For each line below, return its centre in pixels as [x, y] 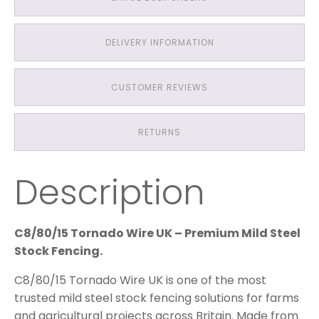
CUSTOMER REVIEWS [159, 88]
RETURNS [159, 132]
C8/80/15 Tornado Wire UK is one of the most [140, 281]
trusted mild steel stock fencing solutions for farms [157, 298]
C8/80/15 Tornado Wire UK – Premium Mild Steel [157, 234]
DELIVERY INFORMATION [159, 43]
